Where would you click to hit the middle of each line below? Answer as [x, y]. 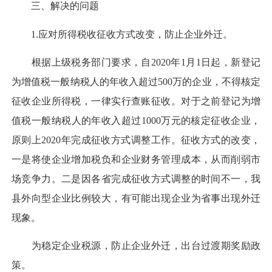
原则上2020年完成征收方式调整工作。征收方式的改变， [136, 140]
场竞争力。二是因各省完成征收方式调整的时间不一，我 [136, 178]
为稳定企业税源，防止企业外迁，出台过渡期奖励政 [136, 246]
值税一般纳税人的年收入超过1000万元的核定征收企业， [136, 120]
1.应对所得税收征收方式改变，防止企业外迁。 [122, 34]
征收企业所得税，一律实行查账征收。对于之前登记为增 [136, 101]
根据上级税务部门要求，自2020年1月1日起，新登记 [136, 62]
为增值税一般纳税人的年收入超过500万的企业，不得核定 [136, 81]
